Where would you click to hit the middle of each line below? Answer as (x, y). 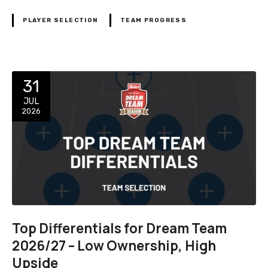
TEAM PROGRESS (153, 20)
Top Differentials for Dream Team (119, 229)
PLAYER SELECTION (60, 20)
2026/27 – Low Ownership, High (114, 246)
